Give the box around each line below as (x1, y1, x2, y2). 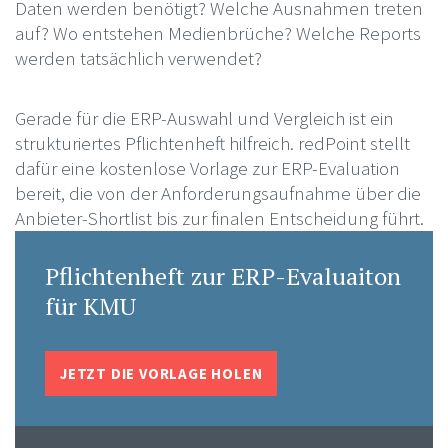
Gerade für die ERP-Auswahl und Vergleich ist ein (14, 105, 394, 130)
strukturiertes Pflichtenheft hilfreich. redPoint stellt (14, 130, 410, 155)
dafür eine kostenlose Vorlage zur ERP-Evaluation (14, 155, 400, 180)
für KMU (44, 289, 136, 322)
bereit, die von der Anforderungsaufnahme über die (14, 180, 421, 205)
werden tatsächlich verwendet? (14, 45, 262, 70)
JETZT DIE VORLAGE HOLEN (59, 363, 263, 383)
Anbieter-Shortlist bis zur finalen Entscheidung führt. (14, 205, 424, 230)
